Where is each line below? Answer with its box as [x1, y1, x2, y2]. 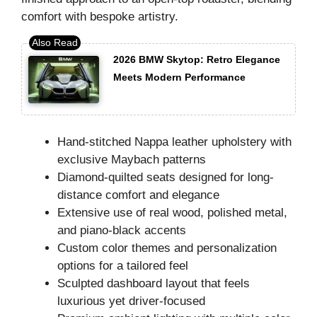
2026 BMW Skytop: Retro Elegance [113, 54, 280, 66]
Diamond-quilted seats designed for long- [57, 171, 274, 185]
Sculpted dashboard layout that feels [57, 277, 250, 291]
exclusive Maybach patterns [57, 153, 206, 167]
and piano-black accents [57, 224, 186, 238]
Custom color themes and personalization [57, 241, 277, 255]
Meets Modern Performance [113, 71, 246, 83]
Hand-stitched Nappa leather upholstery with [57, 135, 292, 149]
